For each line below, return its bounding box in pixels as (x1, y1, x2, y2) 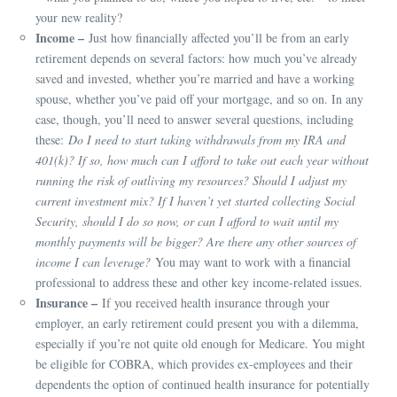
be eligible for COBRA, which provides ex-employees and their (35, 355, 353, 373)
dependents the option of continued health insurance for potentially (35, 376, 370, 393)
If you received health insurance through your (97, 294, 330, 312)
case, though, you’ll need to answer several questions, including (35, 111, 354, 128)
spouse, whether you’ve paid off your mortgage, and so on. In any (35, 90, 363, 108)
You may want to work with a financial (151, 253, 351, 271)
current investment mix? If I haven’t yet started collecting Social (35, 192, 355, 210)
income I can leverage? (35, 253, 151, 271)
